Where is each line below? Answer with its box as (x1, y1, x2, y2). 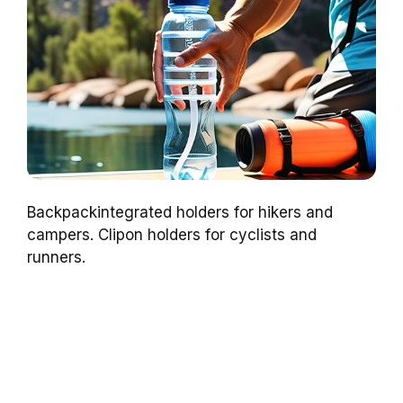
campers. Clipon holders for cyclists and (27, 226, 317, 245)
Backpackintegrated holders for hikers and (27, 203, 333, 222)
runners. (27, 248, 85, 267)
